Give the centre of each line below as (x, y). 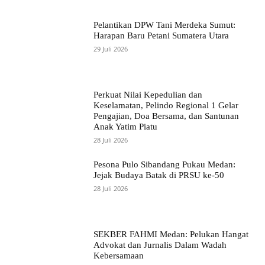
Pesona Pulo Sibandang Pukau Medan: (165, 164)
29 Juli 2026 (111, 49)
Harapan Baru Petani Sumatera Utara (161, 36)
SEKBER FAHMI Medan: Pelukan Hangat (171, 234)
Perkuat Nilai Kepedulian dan (148, 95)
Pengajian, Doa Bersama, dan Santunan (167, 116)
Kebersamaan (119, 255)
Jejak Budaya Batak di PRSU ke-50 (159, 175)
